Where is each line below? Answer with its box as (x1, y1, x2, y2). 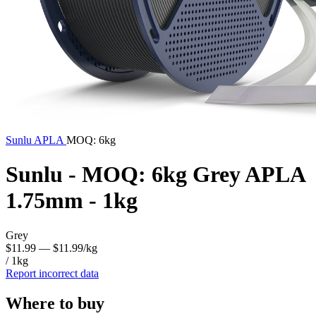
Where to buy (6, 293, 104, 312)
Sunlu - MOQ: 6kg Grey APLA (6, 162, 305, 188)
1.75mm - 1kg (6, 188, 138, 214)
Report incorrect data (6, 267, 99, 279)
